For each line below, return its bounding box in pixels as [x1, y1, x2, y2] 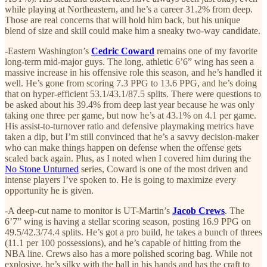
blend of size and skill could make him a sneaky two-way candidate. [5, 26, 260, 36]
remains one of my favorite [154, 46, 257, 57]
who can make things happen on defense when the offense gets [5, 142, 241, 153]
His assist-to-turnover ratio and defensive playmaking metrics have [5, 121, 254, 132]
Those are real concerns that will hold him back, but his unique [5, 15, 240, 26]
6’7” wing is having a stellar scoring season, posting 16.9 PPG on [5, 216, 251, 227]
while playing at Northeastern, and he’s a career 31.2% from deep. [5, 4, 253, 15]
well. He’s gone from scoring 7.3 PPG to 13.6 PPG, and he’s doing [5, 78, 257, 89]
